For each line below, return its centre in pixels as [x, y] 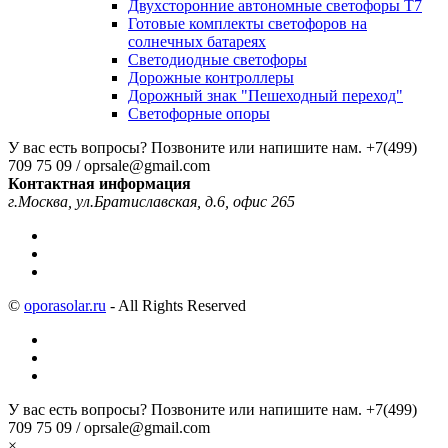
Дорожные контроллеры [211, 77]
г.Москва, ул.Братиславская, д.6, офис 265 [151, 201]
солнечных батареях [197, 41]
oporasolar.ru [65, 305]
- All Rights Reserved [176, 305]
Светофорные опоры [199, 113]
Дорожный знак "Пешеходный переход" [265, 95]
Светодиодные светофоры [217, 59]
